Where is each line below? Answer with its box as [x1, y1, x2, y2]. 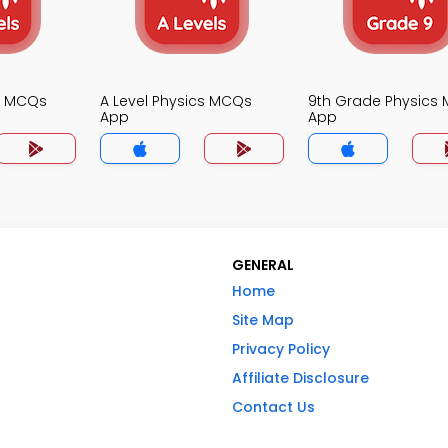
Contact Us [232, 397, 315, 417]
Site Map [232, 310, 294, 330]
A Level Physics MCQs [100, 91, 252, 111]
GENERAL [232, 255, 294, 275]
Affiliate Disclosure [232, 368, 369, 388]
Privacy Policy [232, 339, 330, 359]
